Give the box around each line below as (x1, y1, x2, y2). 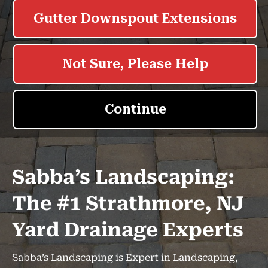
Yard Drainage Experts (12, 218, 243, 241)
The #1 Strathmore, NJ (12, 192, 244, 215)
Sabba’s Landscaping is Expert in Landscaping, (12, 252, 238, 263)
